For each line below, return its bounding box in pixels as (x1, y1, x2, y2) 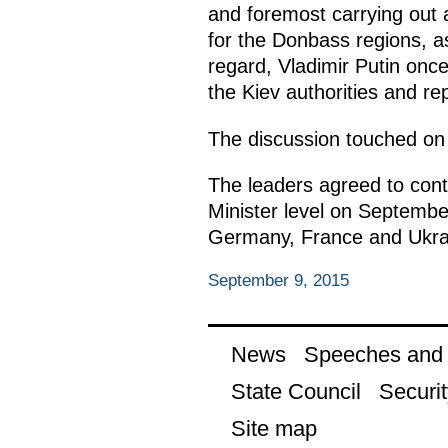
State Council (230, 379, 361, 405)
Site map (230, 416, 317, 442)
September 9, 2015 (207, 271, 349, 291)
